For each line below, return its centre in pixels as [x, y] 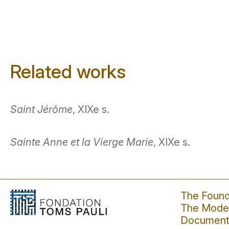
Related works [68, 71]
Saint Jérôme [41, 109]
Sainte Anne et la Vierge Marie [82, 142]
